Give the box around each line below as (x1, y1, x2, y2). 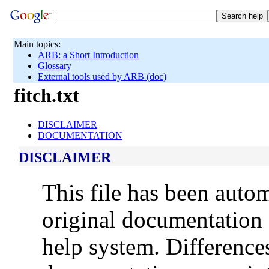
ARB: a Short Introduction (38, 50, 139, 60)
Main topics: (14, 39, 61, 49)
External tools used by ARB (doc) (38, 71, 166, 82)
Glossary (38, 61, 71, 71)
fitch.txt (14, 85, 79, 106)
